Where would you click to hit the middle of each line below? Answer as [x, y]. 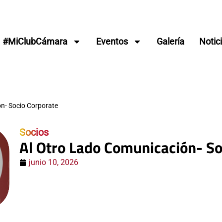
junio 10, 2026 [54, 163]
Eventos [112, 41]
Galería [170, 41]
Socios [34, 133]
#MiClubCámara [35, 41]
